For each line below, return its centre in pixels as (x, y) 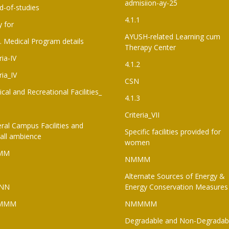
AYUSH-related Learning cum (173, 36)
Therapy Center (150, 47)
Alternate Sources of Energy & (175, 176)
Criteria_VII (142, 114)
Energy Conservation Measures (176, 187)
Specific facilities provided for (173, 131)
